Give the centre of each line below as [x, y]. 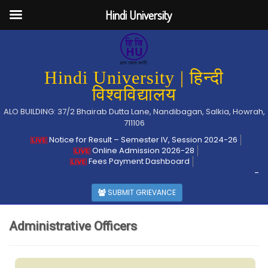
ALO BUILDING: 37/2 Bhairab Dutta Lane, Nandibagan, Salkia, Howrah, [134, 112]
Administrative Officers [73, 226]
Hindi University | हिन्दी [134, 77]
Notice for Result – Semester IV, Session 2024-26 [142, 140]
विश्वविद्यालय [134, 94]
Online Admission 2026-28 [142, 150]
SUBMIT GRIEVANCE [141, 192]
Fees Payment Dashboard [138, 161]
